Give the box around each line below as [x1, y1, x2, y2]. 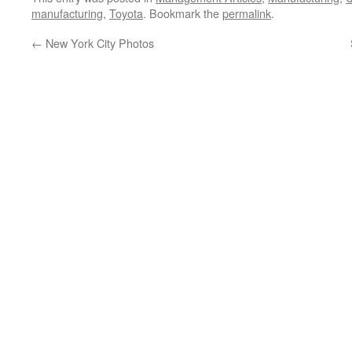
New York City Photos [42, 35, 154, 51]
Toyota [109, 5, 143, 21]
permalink [222, 5, 271, 21]
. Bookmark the [143, 5, 222, 21]
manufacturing [31, 5, 103, 21]
